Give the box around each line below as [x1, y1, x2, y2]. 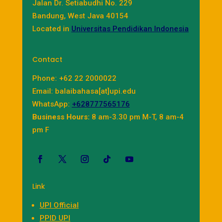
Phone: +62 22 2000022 [32, 73, 116, 83]
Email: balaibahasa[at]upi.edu [32, 86, 136, 96]
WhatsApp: [32, 99, 72, 109]
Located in [32, 24, 71, 33]
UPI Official [39, 200, 79, 210]
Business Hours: [32, 112, 90, 121]
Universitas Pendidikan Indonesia [71, 24, 189, 33]
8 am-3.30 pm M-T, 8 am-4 [89, 112, 184, 121]
